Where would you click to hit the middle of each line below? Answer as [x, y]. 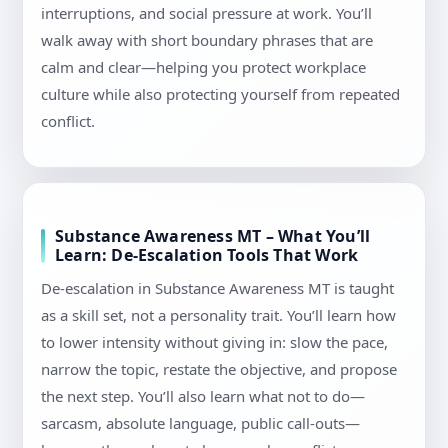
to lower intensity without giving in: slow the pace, [214, 342]
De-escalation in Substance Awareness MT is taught [217, 288]
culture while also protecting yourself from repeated [220, 94]
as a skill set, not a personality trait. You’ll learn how [218, 315]
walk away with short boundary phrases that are [207, 40]
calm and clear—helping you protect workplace [203, 67]
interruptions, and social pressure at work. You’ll [206, 13]
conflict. [68, 121]
